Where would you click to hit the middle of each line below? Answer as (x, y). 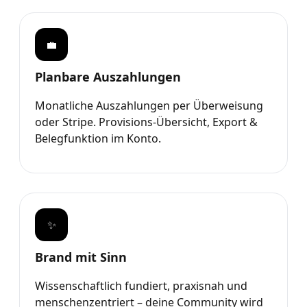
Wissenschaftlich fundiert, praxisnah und (141, 285)
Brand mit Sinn (81, 257)
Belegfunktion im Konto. (98, 138)
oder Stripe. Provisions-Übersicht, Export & (146, 122)
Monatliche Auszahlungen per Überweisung (149, 105)
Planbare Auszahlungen (108, 76)
